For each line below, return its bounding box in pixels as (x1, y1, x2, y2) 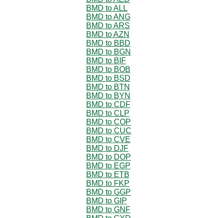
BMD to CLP (86, 109, 129, 117)
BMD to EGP (86, 161, 130, 170)
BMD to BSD (86, 73, 130, 82)
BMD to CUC (86, 126, 131, 135)
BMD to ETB (86, 170, 129, 179)
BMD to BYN (86, 91, 130, 100)
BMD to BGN (86, 47, 131, 56)
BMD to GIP (86, 196, 127, 205)
